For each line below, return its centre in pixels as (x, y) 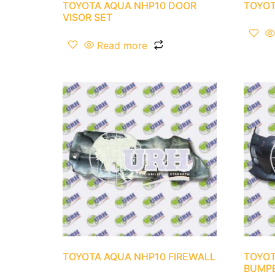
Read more (122, 46)
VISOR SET (87, 17)
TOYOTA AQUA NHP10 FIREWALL (139, 257)
